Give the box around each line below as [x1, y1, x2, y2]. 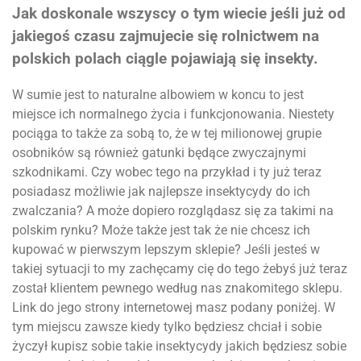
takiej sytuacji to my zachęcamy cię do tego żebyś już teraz [12, 260, 347, 276]
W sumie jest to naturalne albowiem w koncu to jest [12, 86, 304, 102]
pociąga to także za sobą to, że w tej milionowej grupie [12, 125, 322, 141]
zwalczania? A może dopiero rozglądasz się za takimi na [12, 202, 334, 218]
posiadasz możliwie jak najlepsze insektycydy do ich [12, 183, 310, 199]
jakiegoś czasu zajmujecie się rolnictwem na [12, 27, 319, 46]
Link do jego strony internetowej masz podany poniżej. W [12, 299, 335, 315]
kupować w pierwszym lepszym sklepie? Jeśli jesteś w [12, 241, 320, 257]
